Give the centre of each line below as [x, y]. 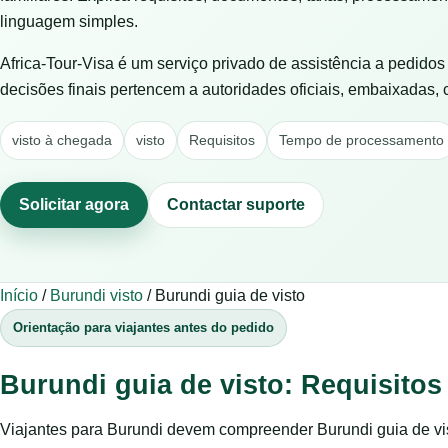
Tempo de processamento [361, 140]
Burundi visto [96, 295]
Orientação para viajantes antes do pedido [143, 327]
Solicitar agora [74, 204]
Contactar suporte [236, 204]
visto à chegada [62, 140]
